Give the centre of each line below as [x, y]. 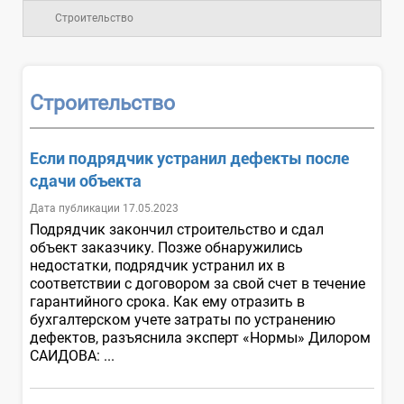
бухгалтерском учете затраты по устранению [183, 319]
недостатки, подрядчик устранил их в [157, 265]
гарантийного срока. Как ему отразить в [167, 301]
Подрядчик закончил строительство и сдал [177, 229]
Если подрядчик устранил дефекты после [189, 158]
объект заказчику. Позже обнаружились [166, 247]
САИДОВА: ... [74, 355]
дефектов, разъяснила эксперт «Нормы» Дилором [200, 337]
